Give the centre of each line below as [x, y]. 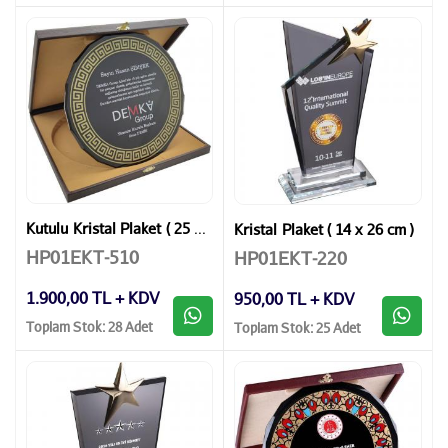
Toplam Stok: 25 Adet [298, 327]
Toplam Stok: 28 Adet [90, 326]
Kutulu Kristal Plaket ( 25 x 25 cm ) [200, 228]
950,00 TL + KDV [294, 299]
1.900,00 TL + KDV [92, 298]
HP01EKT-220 [290, 257]
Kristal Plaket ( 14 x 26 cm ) [324, 229]
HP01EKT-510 [82, 256]
